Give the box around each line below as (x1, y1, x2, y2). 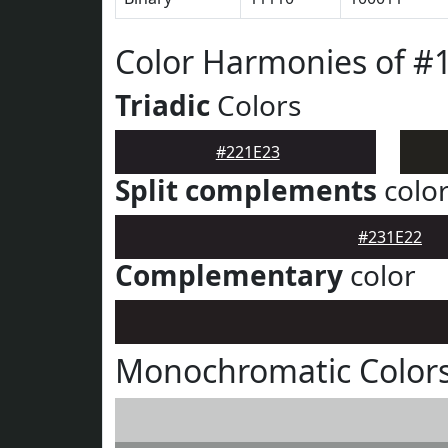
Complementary (115, 256, 343, 294)
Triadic (115, 86, 210, 124)
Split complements (115, 171, 377, 209)
